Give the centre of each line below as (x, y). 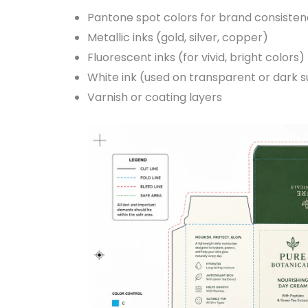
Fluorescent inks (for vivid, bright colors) (196, 57)
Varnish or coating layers (154, 97)
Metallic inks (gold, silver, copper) (177, 37)
